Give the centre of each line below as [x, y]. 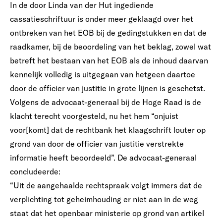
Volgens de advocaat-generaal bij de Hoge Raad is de [106, 102]
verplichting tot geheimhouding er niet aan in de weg [104, 199]
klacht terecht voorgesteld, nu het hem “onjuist [94, 116]
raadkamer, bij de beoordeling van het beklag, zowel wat [111, 47]
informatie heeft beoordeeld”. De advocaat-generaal [103, 158]
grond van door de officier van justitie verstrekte [97, 144]
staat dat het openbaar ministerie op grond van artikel [107, 213]
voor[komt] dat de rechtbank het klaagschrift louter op [108, 130]
